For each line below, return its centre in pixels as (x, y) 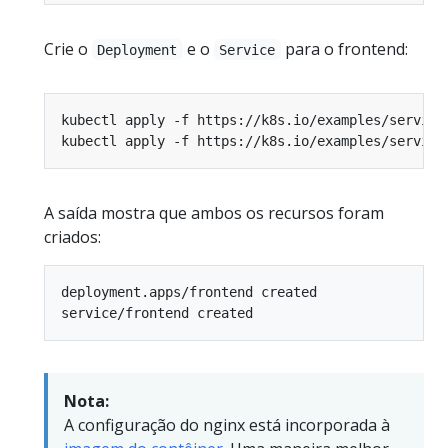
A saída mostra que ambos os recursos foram (214, 212)
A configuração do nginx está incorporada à (227, 424)
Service (247, 49)
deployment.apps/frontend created (189, 291)
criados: (72, 236)
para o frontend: (344, 48)
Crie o (68, 48)
